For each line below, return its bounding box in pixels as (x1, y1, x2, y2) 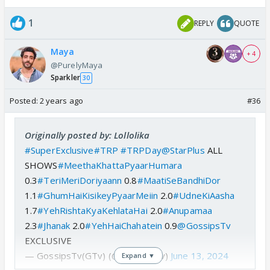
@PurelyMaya (51, 60, 103, 71)
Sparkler (51, 72, 80, 83)
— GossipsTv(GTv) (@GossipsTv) (25, 250, 171, 262)
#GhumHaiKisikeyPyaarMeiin (37, 189, 158, 202)
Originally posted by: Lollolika (25, 129, 150, 142)
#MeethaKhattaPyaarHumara (57, 159, 182, 172)
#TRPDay (121, 144, 162, 157)
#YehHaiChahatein (85, 219, 163, 232)
